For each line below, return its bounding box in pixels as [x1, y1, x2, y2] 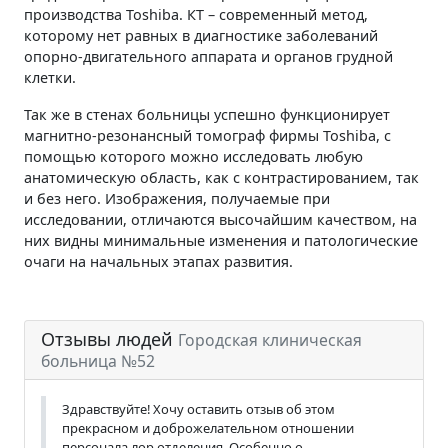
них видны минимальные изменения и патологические [24, 230, 418, 250]
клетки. [24, 67, 76, 87]
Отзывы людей [41, 326, 178, 351]
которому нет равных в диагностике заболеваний [24, 25, 378, 45]
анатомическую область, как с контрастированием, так [24, 167, 419, 187]
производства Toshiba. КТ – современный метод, [24, 4, 368, 24]
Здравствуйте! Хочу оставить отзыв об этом [62, 399, 335, 418]
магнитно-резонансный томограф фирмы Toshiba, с [24, 125, 391, 145]
